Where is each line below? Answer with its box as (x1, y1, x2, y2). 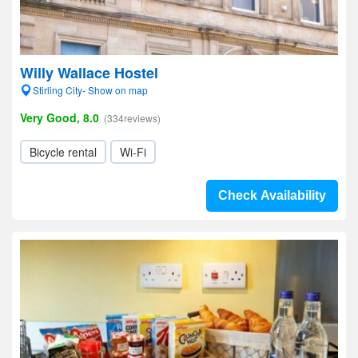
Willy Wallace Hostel (20, 62, 158, 83)
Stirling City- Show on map (33, 83, 148, 97)
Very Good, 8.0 (20, 109, 99, 125)
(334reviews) (104, 111, 161, 125)
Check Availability (218, 189, 326, 202)
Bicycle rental (30, 144, 97, 160)
